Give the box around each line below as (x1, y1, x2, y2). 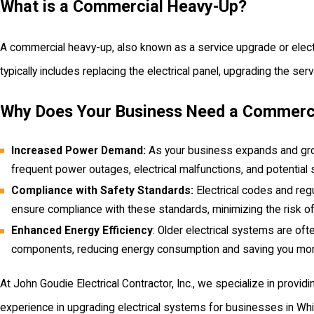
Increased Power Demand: (11, 144, 146, 158)
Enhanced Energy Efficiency (11, 224, 153, 238)
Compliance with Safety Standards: (11, 184, 193, 198)
